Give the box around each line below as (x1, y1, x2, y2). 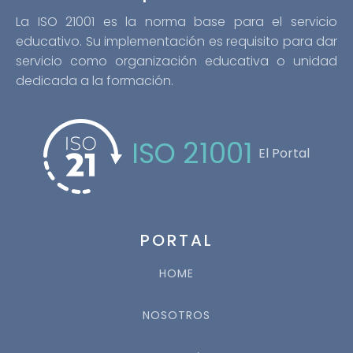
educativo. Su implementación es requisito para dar (16, 32, 337, 51)
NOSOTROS (143, 307, 210, 324)
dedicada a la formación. (16, 72, 176, 91)
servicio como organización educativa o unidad (16, 52, 337, 71)
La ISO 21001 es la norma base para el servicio (16, 13, 337, 32)
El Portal (258, 144, 310, 163)
